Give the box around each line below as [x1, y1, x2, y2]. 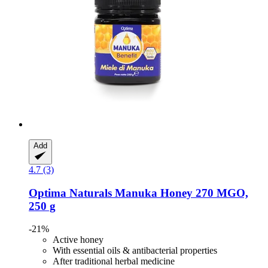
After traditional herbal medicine [53, 256, 175, 267]
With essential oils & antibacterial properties [53, 245, 217, 256]
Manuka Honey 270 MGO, [112, 186, 248, 199]
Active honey [53, 234, 103, 245]
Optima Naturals [29, 186, 112, 199]
